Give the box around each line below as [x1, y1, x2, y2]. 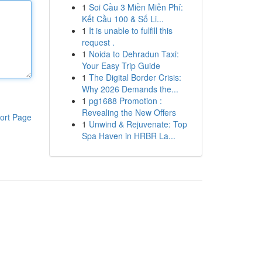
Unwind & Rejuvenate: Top [88, 118, 187, 130]
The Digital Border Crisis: [88, 71, 181, 83]
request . [81, 36, 115, 48]
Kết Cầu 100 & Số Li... [81, 13, 164, 25]
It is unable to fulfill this [88, 25, 173, 36]
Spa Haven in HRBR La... [81, 130, 175, 142]
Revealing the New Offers [81, 106, 176, 118]
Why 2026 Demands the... [81, 83, 178, 95]
